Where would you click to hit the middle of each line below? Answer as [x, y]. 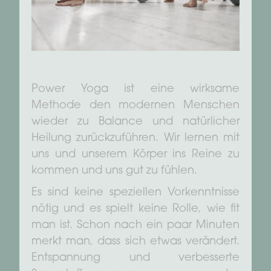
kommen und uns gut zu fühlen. [114, 171]
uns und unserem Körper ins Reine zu [135, 155]
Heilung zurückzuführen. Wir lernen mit [135, 138]
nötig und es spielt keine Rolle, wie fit [135, 209]
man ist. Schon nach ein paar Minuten [135, 225]
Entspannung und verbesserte [135, 258]
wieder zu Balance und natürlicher [135, 122]
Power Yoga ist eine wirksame [135, 89]
